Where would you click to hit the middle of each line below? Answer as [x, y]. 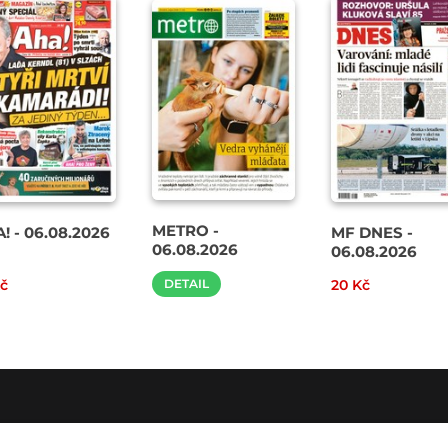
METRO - [185, 230]
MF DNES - [372, 232]
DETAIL [186, 283]
